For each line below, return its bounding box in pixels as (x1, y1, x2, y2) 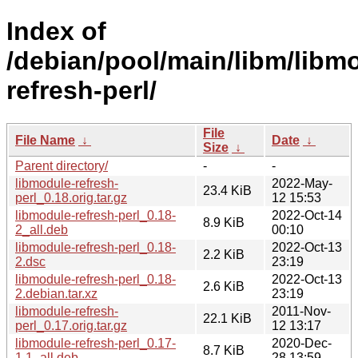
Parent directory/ (15, 158, 108, 173)
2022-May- (272, 176, 332, 190)
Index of (6, 17, 106, 46)
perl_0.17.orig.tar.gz (15, 318, 127, 332)
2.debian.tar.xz (15, 286, 97, 300)
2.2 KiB (203, 247, 245, 261)
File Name (15, 133, 75, 147)
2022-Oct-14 (272, 208, 342, 222)
